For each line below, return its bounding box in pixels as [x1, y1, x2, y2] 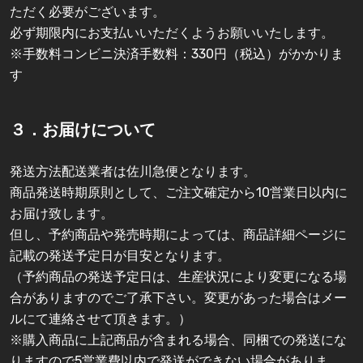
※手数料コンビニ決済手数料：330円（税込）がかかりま [10, 46, 344, 62]
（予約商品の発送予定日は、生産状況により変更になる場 [10, 269, 347, 285]
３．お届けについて [10, 120, 156, 140]
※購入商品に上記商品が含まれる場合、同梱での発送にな [10, 332, 347, 348]
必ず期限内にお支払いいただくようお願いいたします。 [10, 25, 334, 41]
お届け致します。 [10, 206, 113, 222]
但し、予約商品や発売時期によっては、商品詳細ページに [10, 227, 347, 243]
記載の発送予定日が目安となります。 [10, 248, 230, 264]
